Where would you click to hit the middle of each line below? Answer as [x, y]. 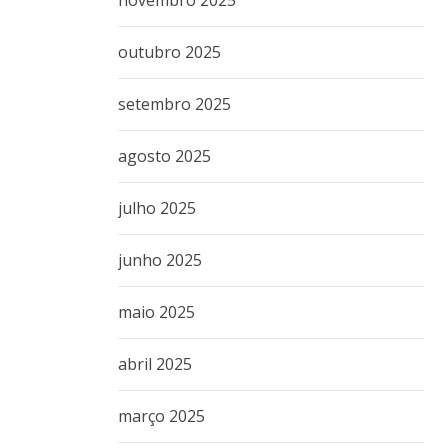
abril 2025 [155, 363]
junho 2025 [160, 259]
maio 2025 [156, 311]
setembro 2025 [174, 103]
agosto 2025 [164, 155]
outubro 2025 [169, 51]
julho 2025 [157, 207]
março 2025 [161, 415]
